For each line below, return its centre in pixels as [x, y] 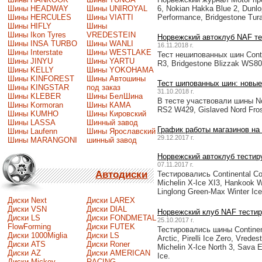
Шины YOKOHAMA [120, 70]
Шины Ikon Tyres [37, 35]
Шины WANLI [110, 43]
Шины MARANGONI [42, 140]
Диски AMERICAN [118, 253]
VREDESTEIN [111, 35]
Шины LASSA [31, 122]
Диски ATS [26, 244]
